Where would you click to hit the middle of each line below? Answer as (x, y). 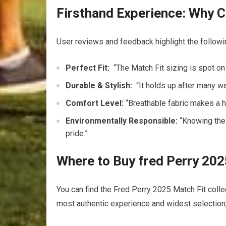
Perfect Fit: (88, 68)
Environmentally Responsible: (122, 121)
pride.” (77, 134)
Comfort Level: (95, 103)
